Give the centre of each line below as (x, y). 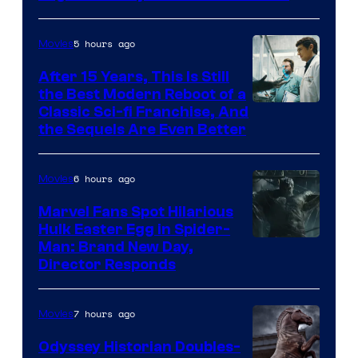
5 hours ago (104, 44)
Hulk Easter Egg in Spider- (134, 230)
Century (279, 137)
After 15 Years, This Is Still (134, 77)
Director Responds (107, 265)
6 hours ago (104, 179)
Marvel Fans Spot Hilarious (136, 212)
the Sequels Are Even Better (142, 130)
